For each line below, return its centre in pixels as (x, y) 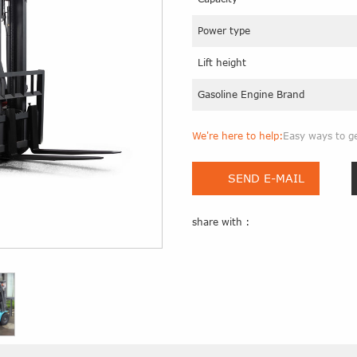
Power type (224, 31)
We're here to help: (237, 136)
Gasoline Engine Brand (251, 94)
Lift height (222, 63)
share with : (221, 222)
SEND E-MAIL (266, 178)
